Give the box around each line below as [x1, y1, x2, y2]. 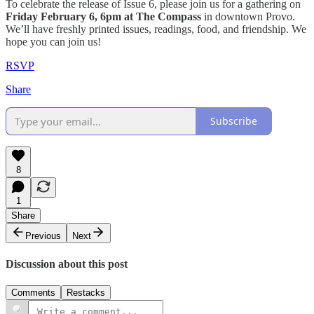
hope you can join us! [6, 35, 101, 48]
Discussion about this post [6, 257, 128, 270]
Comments [11, 287, 55, 299]
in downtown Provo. [204, 10, 295, 22]
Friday [6, 10, 38, 22]
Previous [25, 230, 61, 241]
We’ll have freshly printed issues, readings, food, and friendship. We [6, 22, 306, 35]
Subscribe [210, 114, 257, 128]
